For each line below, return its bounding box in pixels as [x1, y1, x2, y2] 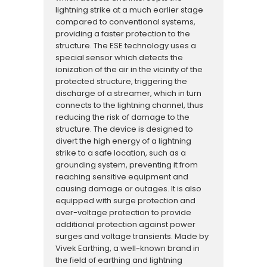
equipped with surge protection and [55, 194, 195, 206]
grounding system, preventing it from [55, 159, 198, 170]
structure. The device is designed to [55, 123, 193, 135]
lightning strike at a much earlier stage [55, 4, 203, 15]
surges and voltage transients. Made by [55, 230, 209, 242]
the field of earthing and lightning [55, 254, 182, 266]
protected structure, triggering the [55, 75, 187, 87]
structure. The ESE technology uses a [55, 39, 196, 51]
